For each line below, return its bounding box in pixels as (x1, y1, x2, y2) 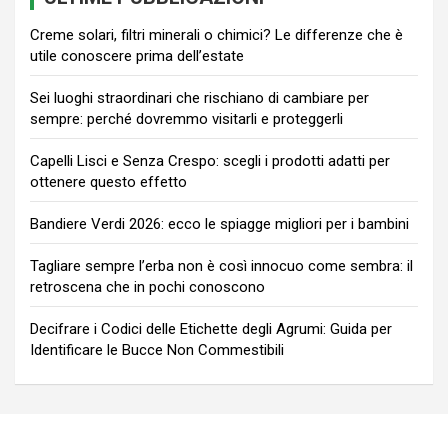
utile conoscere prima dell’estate (30, 47, 244, 66)
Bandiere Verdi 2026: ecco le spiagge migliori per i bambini (30, 215, 409, 234)
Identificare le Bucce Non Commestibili (30, 341, 284, 360)
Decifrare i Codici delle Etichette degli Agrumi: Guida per (30, 320, 392, 339)
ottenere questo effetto (30, 173, 187, 192)
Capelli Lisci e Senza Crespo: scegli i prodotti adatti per (30, 152, 390, 171)
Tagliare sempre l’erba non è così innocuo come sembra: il (30, 257, 413, 276)
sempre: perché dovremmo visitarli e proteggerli (30, 110, 343, 129)
